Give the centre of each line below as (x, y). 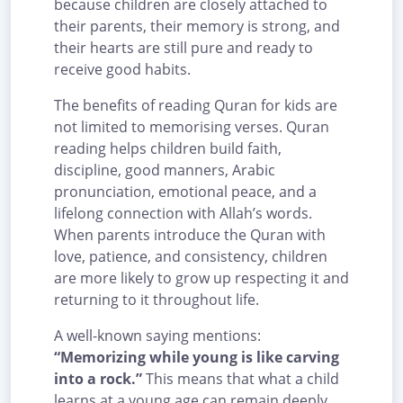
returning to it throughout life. (157, 300)
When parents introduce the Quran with (190, 235)
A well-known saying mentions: (157, 336)
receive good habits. (122, 70)
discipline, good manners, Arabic (165, 170)
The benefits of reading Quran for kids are (196, 106)
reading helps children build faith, (168, 149)
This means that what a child (241, 379)
